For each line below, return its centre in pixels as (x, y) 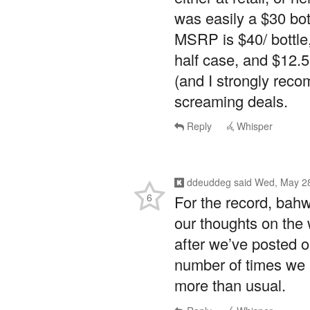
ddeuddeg (209, 180)
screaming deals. (231, 98)
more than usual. (230, 283)
